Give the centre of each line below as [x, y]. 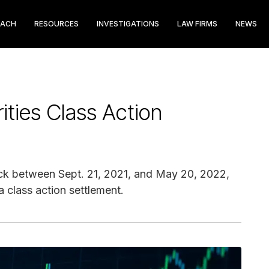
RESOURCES [56, 24]
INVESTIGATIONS [128, 24]
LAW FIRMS [197, 24]
